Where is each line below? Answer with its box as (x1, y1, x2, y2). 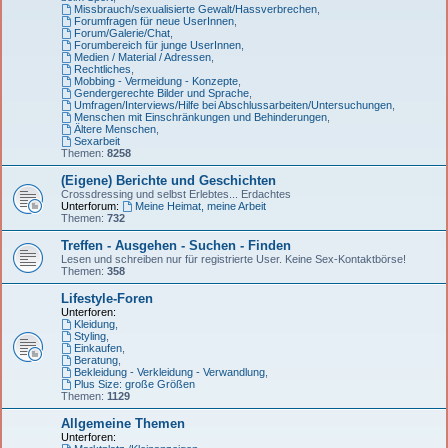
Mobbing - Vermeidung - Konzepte (73, 74, 238, 87)
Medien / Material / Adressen (73, 50, 211, 63)
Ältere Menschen (73, 122, 156, 135)
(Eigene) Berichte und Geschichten (61, 172, 276, 188)
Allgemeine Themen (61, 415, 185, 431)
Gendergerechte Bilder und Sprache (73, 86, 249, 99)
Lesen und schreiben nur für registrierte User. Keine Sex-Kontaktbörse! (61, 252, 406, 265)
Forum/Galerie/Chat (73, 26, 170, 39)
